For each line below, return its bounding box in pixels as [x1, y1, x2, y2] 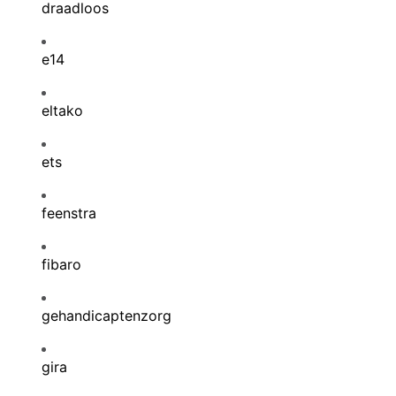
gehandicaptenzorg [42, 307, 171, 324]
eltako [42, 102, 83, 119]
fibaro [42, 255, 81, 273]
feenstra [42, 204, 96, 222]
